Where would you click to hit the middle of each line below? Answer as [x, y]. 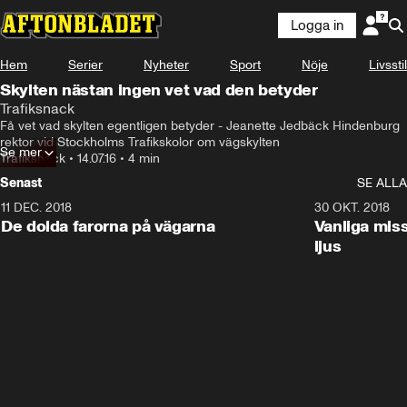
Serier [85, 65]
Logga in [317, 25]
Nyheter [166, 65]
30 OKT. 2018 [352, 208]
